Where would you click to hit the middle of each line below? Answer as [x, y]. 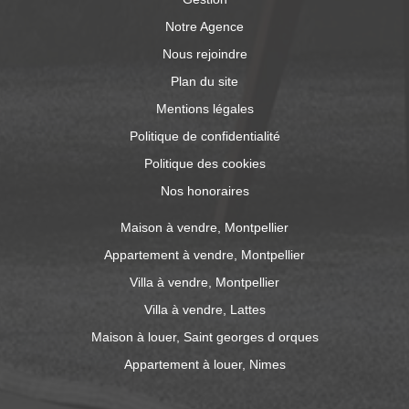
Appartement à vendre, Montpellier [204, 254]
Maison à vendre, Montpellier [204, 227]
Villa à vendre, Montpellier [204, 282]
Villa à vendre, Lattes [204, 309]
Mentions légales [204, 108]
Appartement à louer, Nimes [204, 364]
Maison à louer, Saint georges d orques [204, 336]
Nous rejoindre [204, 53]
